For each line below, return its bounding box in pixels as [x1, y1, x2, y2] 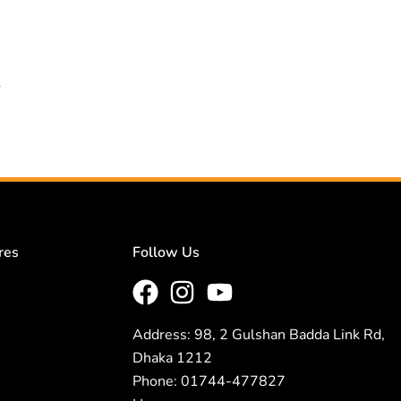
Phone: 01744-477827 [132, 371, 286, 392]
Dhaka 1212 [132, 348, 212, 369]
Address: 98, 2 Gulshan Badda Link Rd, [132, 325, 385, 346]
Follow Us [132, 243, 200, 263]
